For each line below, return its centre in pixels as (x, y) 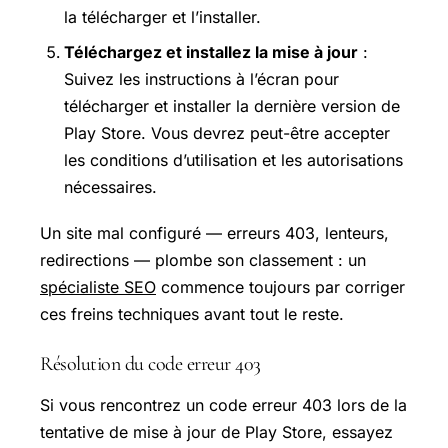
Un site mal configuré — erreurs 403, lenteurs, (214, 233)
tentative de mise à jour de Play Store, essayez (216, 432)
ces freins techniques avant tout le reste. (192, 314)
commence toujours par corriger (280, 287)
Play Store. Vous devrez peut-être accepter (227, 133)
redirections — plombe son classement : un (203, 260)
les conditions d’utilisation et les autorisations (233, 160)
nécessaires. (110, 187)
